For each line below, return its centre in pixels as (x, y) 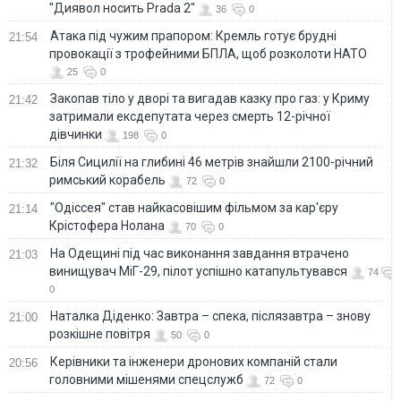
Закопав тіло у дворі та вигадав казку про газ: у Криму (210, 98)
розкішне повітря (100, 333)
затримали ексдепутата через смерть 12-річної (190, 116)
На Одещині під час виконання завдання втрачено (200, 253)
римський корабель (107, 179)
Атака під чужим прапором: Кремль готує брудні (193, 35)
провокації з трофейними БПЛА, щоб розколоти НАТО (208, 53)
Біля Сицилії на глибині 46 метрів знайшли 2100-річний (212, 162)
